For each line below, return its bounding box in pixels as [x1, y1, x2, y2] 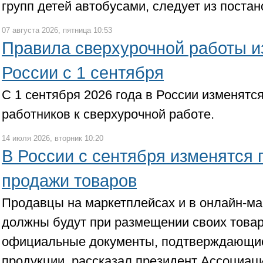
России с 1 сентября [2, 63, 164, 82]
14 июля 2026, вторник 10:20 [2, 134, 103, 143]
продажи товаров [2, 171, 137, 190]
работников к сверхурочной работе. [2, 107, 214, 122]
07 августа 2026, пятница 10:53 [2, 26, 112, 35]
